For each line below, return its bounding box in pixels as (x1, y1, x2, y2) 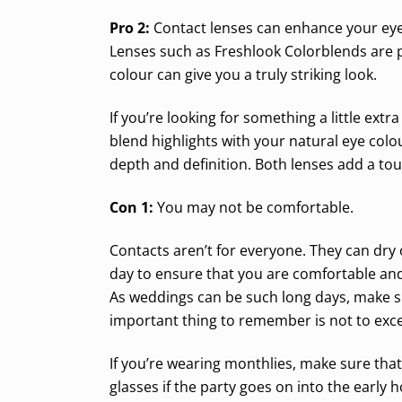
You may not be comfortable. (153, 197, 354, 217)
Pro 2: (109, 17, 150, 38)
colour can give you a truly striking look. (109, 64, 377, 84)
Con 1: (109, 197, 153, 217)
